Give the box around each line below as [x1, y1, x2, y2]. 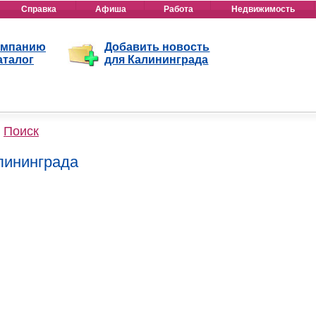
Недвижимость [231, 4, 295, 14]
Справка [20, 4, 56, 14]
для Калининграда [104, 54, 209, 66]
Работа [163, 4, 193, 14]
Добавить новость [104, 41, 210, 53]
